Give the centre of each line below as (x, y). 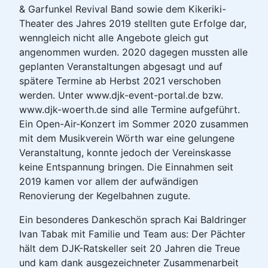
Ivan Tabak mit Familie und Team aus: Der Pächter (132, 234)
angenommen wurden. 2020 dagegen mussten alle (133, 52)
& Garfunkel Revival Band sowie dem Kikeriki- (123, 9)
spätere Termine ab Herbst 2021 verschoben (120, 81)
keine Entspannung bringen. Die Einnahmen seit (126, 167)
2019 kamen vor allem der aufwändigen (109, 182)
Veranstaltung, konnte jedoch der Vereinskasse (125, 153)
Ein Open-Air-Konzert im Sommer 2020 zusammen (134, 124)
